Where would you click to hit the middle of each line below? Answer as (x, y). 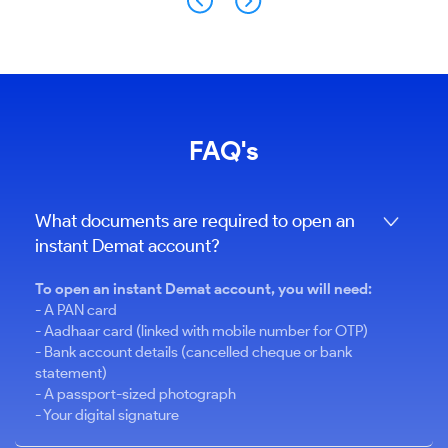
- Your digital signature (107, 415)
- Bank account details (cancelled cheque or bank (193, 352)
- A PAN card (76, 310)
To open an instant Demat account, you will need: (203, 289)
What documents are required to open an (195, 221)
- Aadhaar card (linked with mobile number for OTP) (201, 331)
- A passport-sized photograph (135, 394)
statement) (71, 373)
